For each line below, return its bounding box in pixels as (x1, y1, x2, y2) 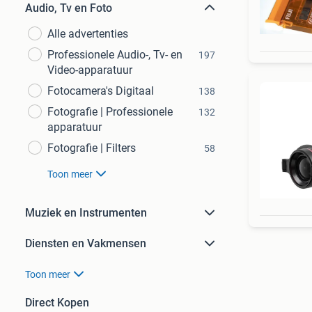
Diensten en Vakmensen (25, 237, 146, 250)
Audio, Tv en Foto (25, 1, 112, 15)
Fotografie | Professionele (47, 105, 173, 118)
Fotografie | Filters (47, 141, 136, 155)
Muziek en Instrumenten (25, 206, 147, 219)
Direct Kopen (25, 296, 89, 309)
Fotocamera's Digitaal (47, 84, 154, 97)
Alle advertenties (47, 27, 128, 40)
